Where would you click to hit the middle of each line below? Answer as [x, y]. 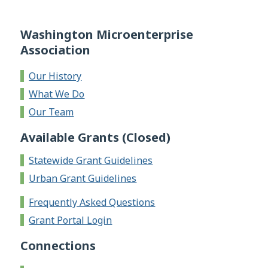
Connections [58, 246]
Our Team [51, 112]
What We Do [57, 94]
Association [56, 50]
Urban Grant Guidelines [83, 179]
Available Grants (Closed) [96, 138]
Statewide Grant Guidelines [91, 161]
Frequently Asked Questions [92, 202]
